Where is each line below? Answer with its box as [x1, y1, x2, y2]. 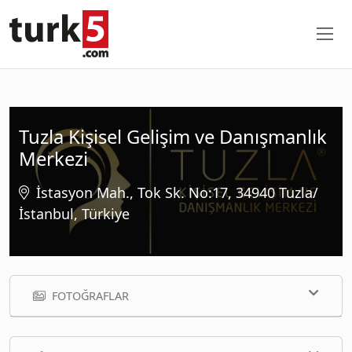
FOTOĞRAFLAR [52, 288, 129, 303]
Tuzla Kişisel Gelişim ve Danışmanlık [19, 123, 327, 149]
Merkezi [19, 145, 88, 171]
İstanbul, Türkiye [19, 203, 130, 223]
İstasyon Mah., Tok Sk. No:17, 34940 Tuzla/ [36, 182, 318, 202]
